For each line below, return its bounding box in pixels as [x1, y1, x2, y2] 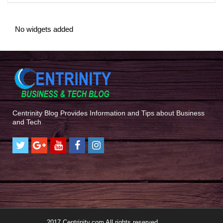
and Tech [12, 117, 42, 126]
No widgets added [15, 24, 73, 33]
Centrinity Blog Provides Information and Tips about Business [12, 109, 205, 117]
